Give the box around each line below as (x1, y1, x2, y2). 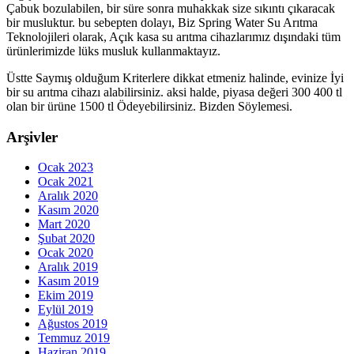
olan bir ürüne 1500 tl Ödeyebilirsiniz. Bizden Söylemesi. (6, 100, 292, 114)
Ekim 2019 (38, 288, 93, 303)
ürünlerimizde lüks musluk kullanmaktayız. (6, 44, 220, 58)
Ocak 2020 (38, 246, 93, 260)
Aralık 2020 (38, 189, 98, 203)
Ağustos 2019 (38, 317, 107, 331)
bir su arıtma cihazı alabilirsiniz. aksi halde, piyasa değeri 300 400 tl (6, 85, 342, 100)
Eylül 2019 (38, 303, 93, 317)
